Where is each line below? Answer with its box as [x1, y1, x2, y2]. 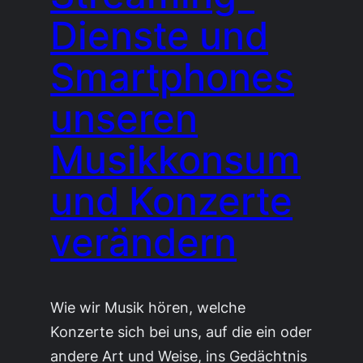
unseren [50, 95, 199, 142]
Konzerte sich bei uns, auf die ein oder [50, 322, 313, 340]
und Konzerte [50, 177, 293, 224]
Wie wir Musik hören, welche [50, 297, 246, 316]
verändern [50, 219, 237, 266]
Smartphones [50, 53, 295, 100]
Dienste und [50, 12, 269, 59]
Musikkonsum [50, 136, 301, 183]
